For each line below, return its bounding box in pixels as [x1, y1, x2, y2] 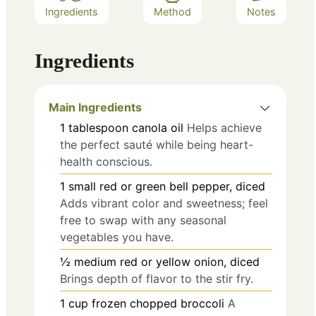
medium [74, 255, 116, 269]
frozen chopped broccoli [92, 296, 224, 311]
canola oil [132, 121, 183, 135]
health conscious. [60, 154, 152, 169]
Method [154, 5, 191, 18]
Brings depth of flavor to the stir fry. [60, 272, 253, 286]
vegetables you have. [60, 230, 174, 245]
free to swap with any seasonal [60, 213, 226, 228]
